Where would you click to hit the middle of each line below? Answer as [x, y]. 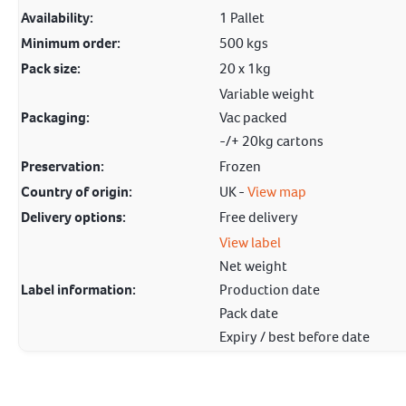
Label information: [78, 290]
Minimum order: [71, 43]
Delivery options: [73, 217]
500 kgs [244, 43]
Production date [270, 290]
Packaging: [55, 117]
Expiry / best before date [295, 337]
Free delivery [259, 217]
